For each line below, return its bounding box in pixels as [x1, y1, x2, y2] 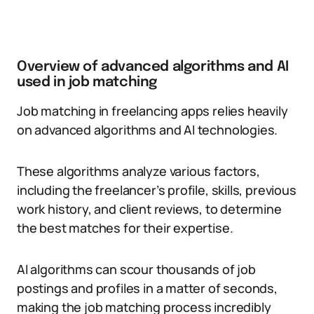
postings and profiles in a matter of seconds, [17, 280, 278, 296]
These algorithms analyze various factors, [17, 163, 260, 179]
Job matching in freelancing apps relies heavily [17, 102, 288, 119]
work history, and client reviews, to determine [17, 200, 282, 217]
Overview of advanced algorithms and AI [17, 60, 289, 74]
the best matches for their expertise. [17, 219, 233, 236]
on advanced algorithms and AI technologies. [17, 121, 278, 138]
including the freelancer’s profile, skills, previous [17, 182, 296, 198]
